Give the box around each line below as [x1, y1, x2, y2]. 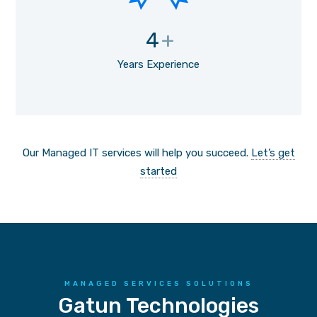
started [140, 164, 177, 178]
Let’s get [250, 146, 295, 159]
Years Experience [117, 58, 200, 71]
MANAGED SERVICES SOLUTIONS [64, 279, 253, 288]
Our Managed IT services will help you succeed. [22, 146, 251, 159]
